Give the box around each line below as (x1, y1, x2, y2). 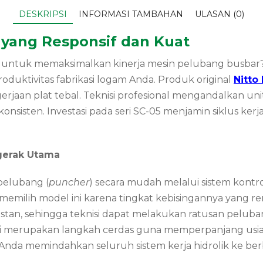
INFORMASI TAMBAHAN (79, 9, 183, 20)
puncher (49, 177, 89, 188)
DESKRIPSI (19, 9, 67, 20)
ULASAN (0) (195, 9, 244, 20)
